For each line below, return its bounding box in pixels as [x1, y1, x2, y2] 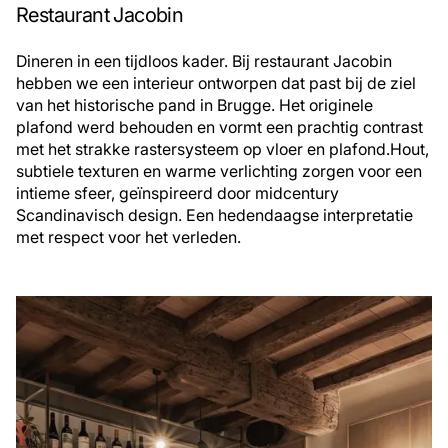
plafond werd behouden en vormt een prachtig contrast [16, 117, 423, 138]
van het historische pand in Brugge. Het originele [16, 95, 373, 116]
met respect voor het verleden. [16, 227, 241, 248]
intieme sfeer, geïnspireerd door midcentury [16, 183, 339, 204]
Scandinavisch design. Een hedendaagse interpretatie [16, 205, 413, 226]
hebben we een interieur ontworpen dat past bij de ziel [16, 73, 416, 94]
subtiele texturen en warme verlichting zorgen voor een [16, 161, 422, 182]
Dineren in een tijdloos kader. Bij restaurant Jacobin [16, 51, 392, 72]
